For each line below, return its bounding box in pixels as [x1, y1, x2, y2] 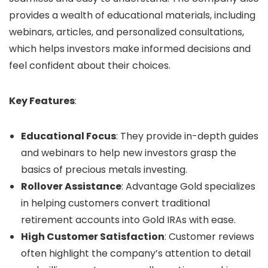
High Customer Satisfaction [21, 230, 165, 243]
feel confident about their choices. [9, 59, 170, 72]
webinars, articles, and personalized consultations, [9, 25, 244, 39]
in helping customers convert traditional [21, 196, 210, 210]
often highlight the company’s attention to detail [21, 246, 251, 260]
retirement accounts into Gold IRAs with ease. [21, 213, 236, 227]
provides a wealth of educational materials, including [9, 8, 255, 22]
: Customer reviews [165, 230, 254, 243]
